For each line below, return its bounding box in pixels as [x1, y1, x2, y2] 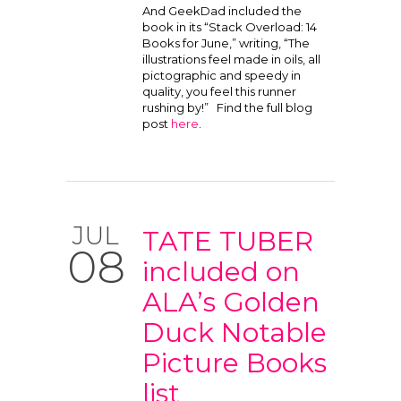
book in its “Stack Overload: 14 [142, 20, 317, 34]
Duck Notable [142, 316, 327, 349]
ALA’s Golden [142, 286, 320, 319]
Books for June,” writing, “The [142, 36, 310, 50]
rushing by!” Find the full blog [142, 100, 312, 115]
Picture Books [142, 346, 327, 380]
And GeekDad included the [142, 4, 302, 18]
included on [142, 255, 300, 288]
